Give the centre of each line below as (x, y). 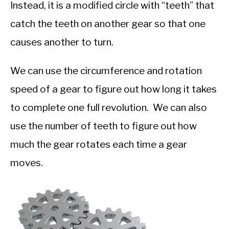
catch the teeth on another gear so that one (108, 24)
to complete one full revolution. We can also (109, 108)
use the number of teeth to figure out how (104, 126)
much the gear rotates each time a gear (99, 145)
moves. (27, 163)
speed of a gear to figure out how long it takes (113, 89)
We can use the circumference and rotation (106, 71)
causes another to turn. (62, 42)
